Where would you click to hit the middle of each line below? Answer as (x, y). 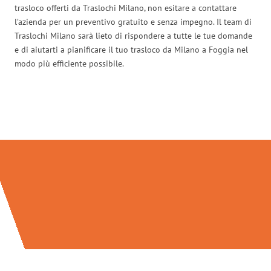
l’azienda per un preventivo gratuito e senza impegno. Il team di (133, 21)
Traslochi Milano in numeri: (135, 114)
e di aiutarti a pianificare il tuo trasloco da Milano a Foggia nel (131, 49)
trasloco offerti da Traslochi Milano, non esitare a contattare (126, 8)
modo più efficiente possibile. (69, 63)
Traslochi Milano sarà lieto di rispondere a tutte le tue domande (133, 35)
